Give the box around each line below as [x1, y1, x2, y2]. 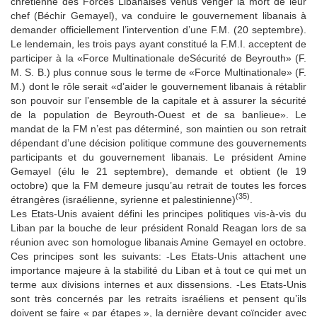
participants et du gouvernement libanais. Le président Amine [11, 151, 306, 163]
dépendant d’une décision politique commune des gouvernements [11, 137, 306, 149]
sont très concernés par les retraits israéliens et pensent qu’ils [11, 292, 306, 304]
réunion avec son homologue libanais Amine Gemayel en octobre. [11, 236, 306, 248]
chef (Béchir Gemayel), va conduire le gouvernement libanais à [11, 9, 306, 21]
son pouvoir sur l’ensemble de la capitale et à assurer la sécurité [11, 94, 306, 106]
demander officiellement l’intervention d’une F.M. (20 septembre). [11, 23, 306, 35]
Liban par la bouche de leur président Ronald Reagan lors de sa [11, 221, 306, 234]
